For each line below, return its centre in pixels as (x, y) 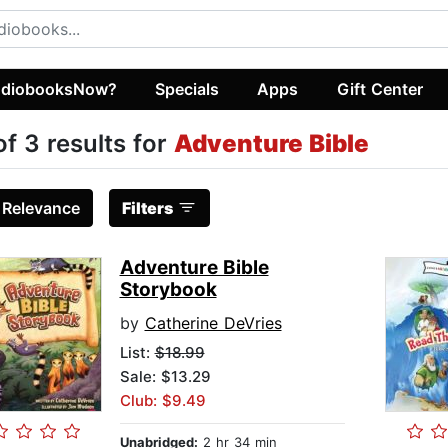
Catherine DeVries (213, 323)
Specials (187, 88)
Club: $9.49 (162, 401)
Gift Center (379, 88)
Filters (147, 208)
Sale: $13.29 (165, 377)
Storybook (168, 290)
